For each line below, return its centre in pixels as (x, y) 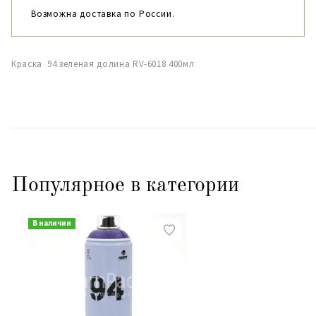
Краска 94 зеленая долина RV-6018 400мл (103, 64)
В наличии (51, 223)
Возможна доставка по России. (103, 14)
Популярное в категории (125, 186)
